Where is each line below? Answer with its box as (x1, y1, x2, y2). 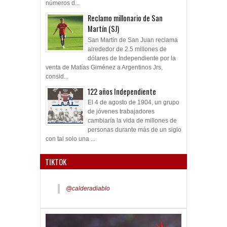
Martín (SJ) (88, 23, 119, 34)
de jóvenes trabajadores (88, 108, 155, 116)
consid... (46, 72, 68, 80)
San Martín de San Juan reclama (88, 36, 178, 44)
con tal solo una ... (46, 135, 95, 143)
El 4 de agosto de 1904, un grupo (88, 99, 179, 106)
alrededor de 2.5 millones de (88, 45, 167, 53)
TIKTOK (45, 156, 66, 168)
